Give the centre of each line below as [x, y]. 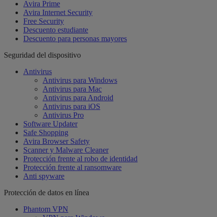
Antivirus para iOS [71, 106]
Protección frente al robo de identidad [80, 158]
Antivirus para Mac [72, 89]
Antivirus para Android [78, 97]
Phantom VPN [46, 209]
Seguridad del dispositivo [42, 55]
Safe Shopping [46, 132]
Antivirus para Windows [80, 80]
